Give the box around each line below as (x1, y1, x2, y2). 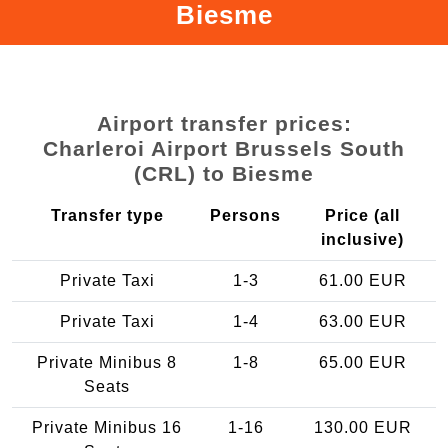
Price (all (325, 206, 400, 224)
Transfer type (50, 206, 164, 224)
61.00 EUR (318, 271, 407, 289)
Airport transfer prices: (96, 111, 352, 135)
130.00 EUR (313, 418, 412, 436)
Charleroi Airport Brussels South (43, 136, 405, 160)
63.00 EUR (318, 312, 407, 330)
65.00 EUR (318, 353, 407, 371)
